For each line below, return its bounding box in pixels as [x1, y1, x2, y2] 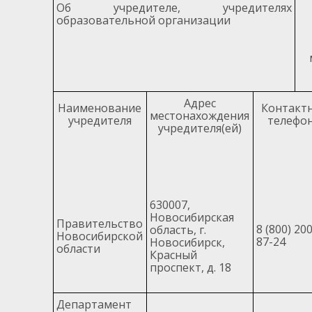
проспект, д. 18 [150, 259, 231, 275]
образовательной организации [56, 12, 231, 28]
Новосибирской [56, 228, 143, 244]
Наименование [58, 100, 142, 116]
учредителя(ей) [157, 120, 242, 136]
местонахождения [150, 107, 250, 123]
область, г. [150, 221, 206, 237]
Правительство [56, 215, 143, 231]
